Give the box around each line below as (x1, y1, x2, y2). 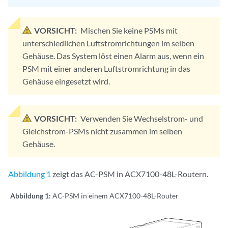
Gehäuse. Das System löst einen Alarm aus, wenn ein (22, 51, 204, 61)
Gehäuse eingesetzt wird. (22, 76, 110, 86)
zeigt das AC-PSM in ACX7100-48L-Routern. (51, 169, 208, 179)
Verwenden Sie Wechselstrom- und (80, 113, 203, 123)
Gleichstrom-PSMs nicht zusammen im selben (22, 126, 182, 136)
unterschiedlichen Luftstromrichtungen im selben (22, 38, 194, 48)
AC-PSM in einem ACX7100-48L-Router (52, 191, 179, 200)
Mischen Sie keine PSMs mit (80, 25, 178, 35)
